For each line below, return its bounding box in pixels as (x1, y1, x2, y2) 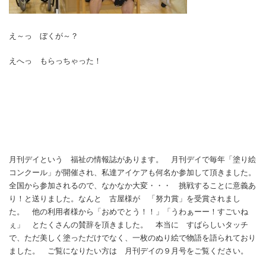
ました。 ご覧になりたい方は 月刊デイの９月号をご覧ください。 (9, 245, 248, 256)
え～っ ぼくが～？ (9, 30, 78, 41)
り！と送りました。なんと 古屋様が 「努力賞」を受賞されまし (9, 192, 240, 204)
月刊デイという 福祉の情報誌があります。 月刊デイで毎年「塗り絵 (9, 153, 256, 165)
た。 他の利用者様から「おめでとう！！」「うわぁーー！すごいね (9, 205, 248, 217)
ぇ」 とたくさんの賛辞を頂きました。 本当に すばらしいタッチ (9, 218, 248, 230)
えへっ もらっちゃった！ (9, 54, 102, 66)
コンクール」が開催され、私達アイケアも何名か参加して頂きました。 (9, 166, 256, 178)
